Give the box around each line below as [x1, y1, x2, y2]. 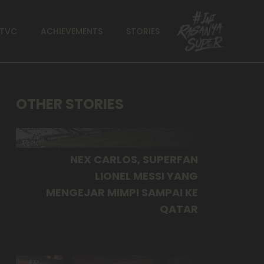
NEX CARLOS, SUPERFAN [70, 151, 198, 167]
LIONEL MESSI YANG [94, 168, 198, 183]
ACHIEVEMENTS [40, 25, 103, 37]
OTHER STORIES [15, 94, 124, 114]
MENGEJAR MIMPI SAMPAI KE [45, 184, 198, 200]
